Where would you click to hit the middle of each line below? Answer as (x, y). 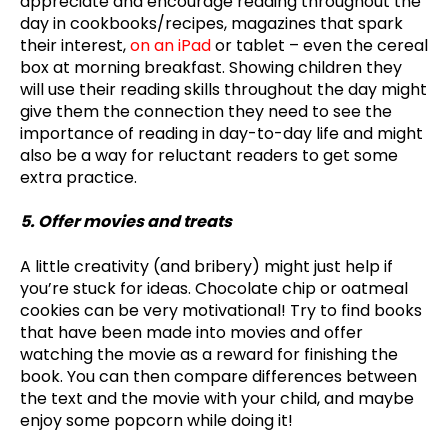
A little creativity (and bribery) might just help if (206, 266)
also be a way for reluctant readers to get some (209, 156)
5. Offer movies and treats (126, 222)
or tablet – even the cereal (319, 46)
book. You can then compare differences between (218, 376)
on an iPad (170, 46)
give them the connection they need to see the (206, 112)
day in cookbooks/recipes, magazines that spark (211, 24)
